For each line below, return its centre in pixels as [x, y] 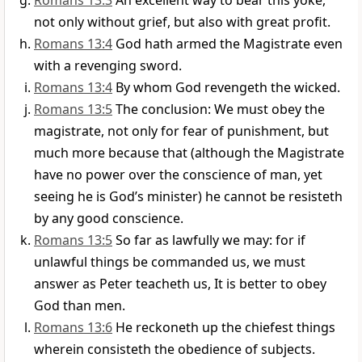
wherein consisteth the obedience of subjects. [175, 349]
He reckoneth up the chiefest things [225, 328]
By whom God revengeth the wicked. [228, 88]
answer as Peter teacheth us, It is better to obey [180, 284]
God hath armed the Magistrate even [229, 44]
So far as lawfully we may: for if [210, 240]
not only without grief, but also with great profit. [182, 22]
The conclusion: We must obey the [220, 109]
